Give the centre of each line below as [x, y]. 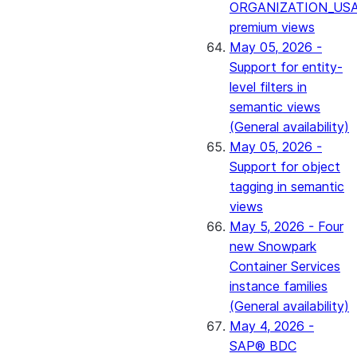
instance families [279, 286]
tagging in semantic [287, 186]
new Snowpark [273, 246]
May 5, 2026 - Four [286, 226]
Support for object [285, 167]
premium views [272, 27]
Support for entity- [286, 67]
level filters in [268, 87]
